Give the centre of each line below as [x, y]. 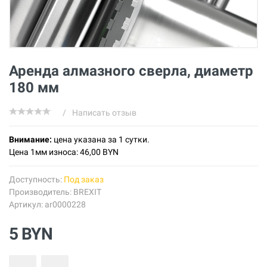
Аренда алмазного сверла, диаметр [131, 71]
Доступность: [36, 179]
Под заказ [84, 179]
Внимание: [31, 139]
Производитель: [41, 192]
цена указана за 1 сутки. [102, 139]
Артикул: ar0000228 [47, 204]
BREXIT [87, 192]
